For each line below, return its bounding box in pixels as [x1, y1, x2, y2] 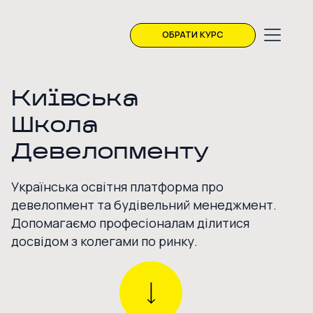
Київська [11, 89, 139, 111]
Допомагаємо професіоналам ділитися [11, 214, 249, 231]
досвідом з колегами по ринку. [11, 233, 198, 249]
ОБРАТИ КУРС [162, 29, 224, 41]
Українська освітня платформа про [11, 178, 224, 195]
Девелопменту [11, 142, 209, 164]
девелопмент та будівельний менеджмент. [11, 196, 277, 213]
